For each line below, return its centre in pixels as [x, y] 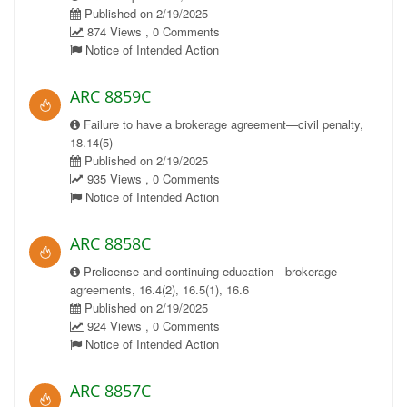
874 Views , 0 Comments [152, 31]
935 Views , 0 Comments [152, 179]
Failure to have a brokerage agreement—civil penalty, [222, 124]
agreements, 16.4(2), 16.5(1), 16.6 [159, 289]
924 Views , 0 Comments [152, 326]
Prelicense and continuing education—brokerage [208, 271]
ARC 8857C [110, 391]
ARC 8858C [110, 243]
